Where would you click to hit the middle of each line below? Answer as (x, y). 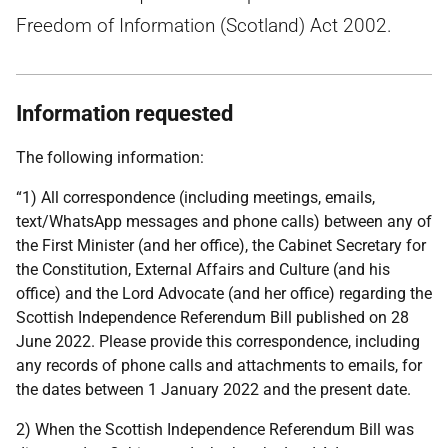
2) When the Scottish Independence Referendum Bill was (215, 429)
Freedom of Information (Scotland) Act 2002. (204, 25)
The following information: (110, 157)
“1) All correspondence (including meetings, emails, (195, 197)
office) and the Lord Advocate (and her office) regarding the (224, 293)
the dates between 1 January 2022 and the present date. (213, 389)
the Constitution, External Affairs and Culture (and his (203, 269)
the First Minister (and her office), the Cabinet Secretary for (221, 245)
